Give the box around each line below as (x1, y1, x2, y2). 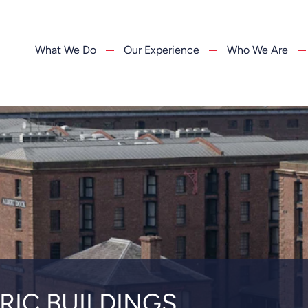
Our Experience (124, 43, 199, 56)
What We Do (35, 43, 96, 56)
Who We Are (227, 43, 288, 56)
